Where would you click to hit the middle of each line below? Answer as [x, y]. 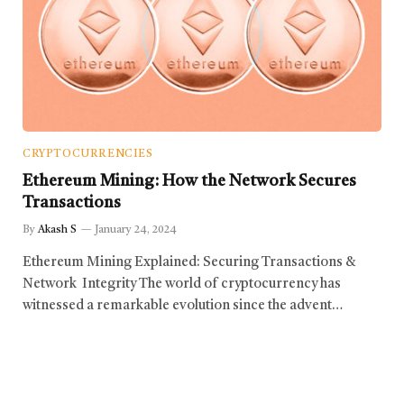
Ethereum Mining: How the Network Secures [189, 181]
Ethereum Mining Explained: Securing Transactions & [189, 262]
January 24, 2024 [136, 230]
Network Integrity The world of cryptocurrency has [182, 284]
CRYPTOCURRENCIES [88, 154]
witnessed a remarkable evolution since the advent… [183, 306]
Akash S [57, 230]
